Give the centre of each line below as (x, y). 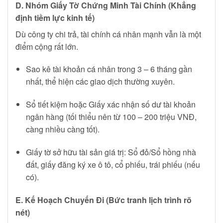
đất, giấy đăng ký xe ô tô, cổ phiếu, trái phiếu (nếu (113, 165)
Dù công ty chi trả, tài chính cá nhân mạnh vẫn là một (108, 34)
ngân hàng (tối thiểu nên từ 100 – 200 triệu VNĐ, (111, 117)
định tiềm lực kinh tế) (55, 17)
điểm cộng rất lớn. (47, 46)
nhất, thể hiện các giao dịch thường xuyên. (100, 82)
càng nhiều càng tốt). (62, 129)
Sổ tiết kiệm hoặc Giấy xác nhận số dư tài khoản (111, 105)
